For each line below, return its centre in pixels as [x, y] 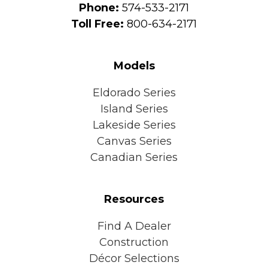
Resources [134, 199]
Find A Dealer [134, 226]
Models [134, 66]
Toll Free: [98, 24]
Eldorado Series [134, 92]
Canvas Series [134, 141]
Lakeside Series [134, 125]
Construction [134, 242]
